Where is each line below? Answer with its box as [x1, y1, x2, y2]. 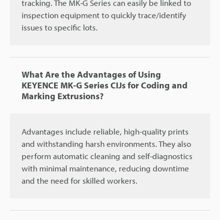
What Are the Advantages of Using [22, 69, 161, 81]
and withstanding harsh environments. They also [22, 138, 191, 149]
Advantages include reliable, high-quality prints [22, 126, 189, 137]
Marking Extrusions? [22, 90, 104, 102]
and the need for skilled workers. [22, 175, 137, 186]
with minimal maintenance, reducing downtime [22, 163, 189, 174]
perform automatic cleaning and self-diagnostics [22, 151, 192, 162]
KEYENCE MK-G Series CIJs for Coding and [22, 80, 188, 91]
